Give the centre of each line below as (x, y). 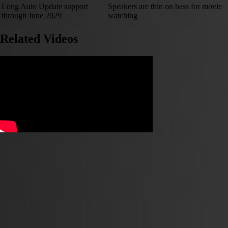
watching (123, 16)
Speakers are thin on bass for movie (165, 7)
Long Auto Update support (45, 7)
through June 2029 (32, 16)
